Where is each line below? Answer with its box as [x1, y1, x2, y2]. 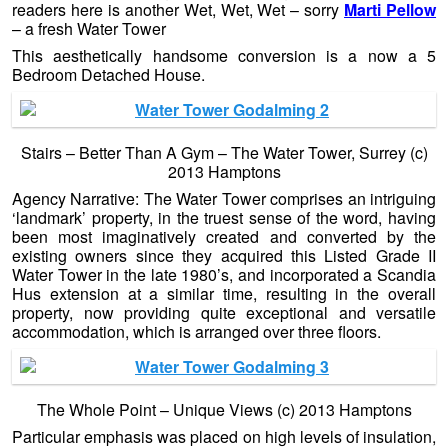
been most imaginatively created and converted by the [12, 225, 436, 249]
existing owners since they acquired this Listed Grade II [12, 244, 436, 268]
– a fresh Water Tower [12, 17, 166, 41]
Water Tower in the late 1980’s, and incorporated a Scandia [12, 263, 436, 287]
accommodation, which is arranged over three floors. [12, 320, 381, 344]
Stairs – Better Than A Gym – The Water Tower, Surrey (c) [20, 141, 428, 165]
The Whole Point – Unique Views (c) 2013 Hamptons [36, 398, 412, 421]
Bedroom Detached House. [12, 63, 205, 87]
